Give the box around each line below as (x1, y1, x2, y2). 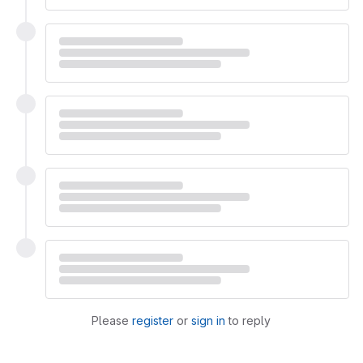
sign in (191, 314, 225, 328)
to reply (225, 314, 271, 328)
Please (92, 314, 132, 328)
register (132, 314, 173, 328)
